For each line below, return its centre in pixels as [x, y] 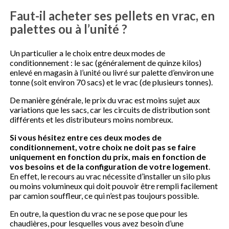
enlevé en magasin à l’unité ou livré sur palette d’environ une [112, 72]
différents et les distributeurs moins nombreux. [91, 119]
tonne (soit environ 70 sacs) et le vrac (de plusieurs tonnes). [111, 82]
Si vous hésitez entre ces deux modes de [86, 137]
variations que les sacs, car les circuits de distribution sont [110, 109]
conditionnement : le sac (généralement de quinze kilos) [106, 62]
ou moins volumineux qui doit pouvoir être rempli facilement [114, 186]
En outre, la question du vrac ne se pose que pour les [99, 213]
